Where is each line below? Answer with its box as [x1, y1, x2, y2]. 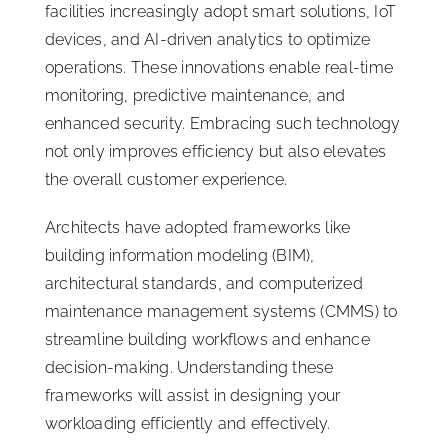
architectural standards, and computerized [45, 274, 363, 294]
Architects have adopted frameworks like [45, 218, 351, 238]
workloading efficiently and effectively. [45, 414, 331, 434]
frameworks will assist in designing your [45, 386, 341, 406]
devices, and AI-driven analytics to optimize [45, 30, 371, 50]
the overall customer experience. [45, 170, 288, 190]
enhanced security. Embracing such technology [45, 114, 401, 134]
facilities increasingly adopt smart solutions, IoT [45, 2, 396, 22]
